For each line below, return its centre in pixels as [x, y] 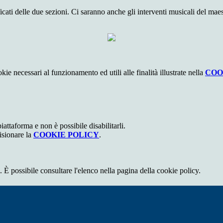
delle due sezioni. [43, 12]
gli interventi [148, 12]
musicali [183, 12]
